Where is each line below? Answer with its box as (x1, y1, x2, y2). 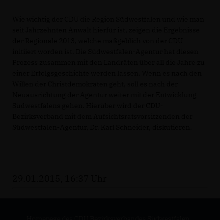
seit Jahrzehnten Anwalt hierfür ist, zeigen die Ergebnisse (12, 26, 200, 34)
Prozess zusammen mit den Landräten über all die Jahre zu (12, 58, 205, 67)
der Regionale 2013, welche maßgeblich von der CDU (12, 36, 183, 45)
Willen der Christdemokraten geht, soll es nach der (12, 80, 178, 88)
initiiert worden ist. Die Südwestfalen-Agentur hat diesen (12, 47, 198, 56)
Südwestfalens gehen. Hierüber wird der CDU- (12, 101, 163, 110)
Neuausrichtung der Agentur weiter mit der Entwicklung (12, 90, 196, 99)
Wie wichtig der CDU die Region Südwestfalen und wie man (12, 15, 204, 24)
